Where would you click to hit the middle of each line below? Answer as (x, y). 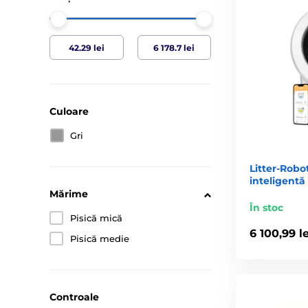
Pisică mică (96, 218)
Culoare (69, 111)
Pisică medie (100, 239)
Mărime (69, 194)
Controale (74, 297)
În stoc (266, 207)
